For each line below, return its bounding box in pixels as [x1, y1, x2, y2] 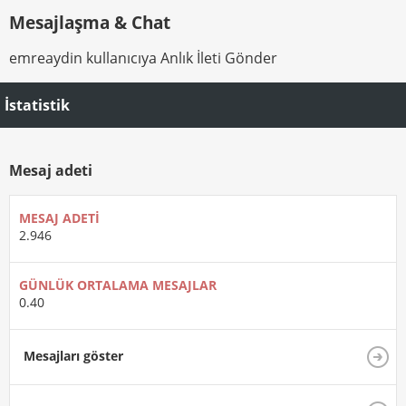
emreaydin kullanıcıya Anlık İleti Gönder [9, 47, 277, 68]
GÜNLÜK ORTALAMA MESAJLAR [19, 276, 217, 295]
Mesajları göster [24, 347, 123, 365]
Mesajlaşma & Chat [9, 10, 170, 34]
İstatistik [5, 95, 70, 115]
